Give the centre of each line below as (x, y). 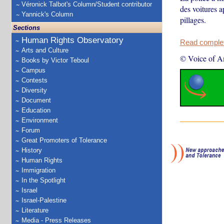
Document (36, 100)
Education (36, 110)
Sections (26, 28)
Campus (33, 70)
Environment (40, 120)
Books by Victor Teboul (55, 60)
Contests (34, 80)
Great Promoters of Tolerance (64, 140)
